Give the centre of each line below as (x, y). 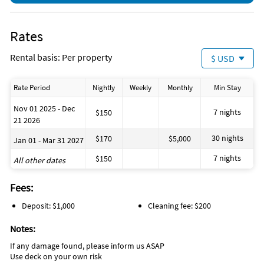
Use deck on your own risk (56, 257)
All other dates (39, 161)
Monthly (180, 88)
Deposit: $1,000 (48, 206)
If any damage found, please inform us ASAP (87, 246)
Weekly (141, 88)
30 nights (227, 138)
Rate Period (32, 88)
